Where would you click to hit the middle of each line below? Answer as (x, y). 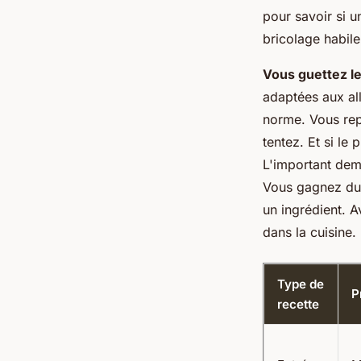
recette (298, 305)
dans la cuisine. (309, 232)
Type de (301, 284)
